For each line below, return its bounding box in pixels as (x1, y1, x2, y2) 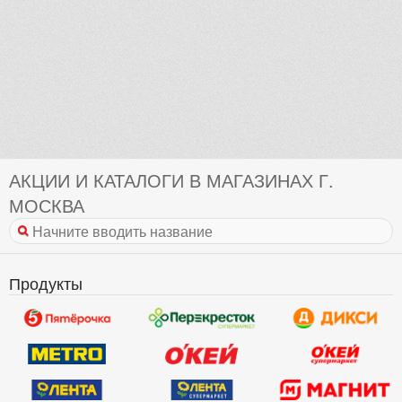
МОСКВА (9, 191, 84, 218)
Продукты (9, 270, 83, 294)
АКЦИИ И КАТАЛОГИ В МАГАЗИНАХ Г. (9, 166, 334, 193)
